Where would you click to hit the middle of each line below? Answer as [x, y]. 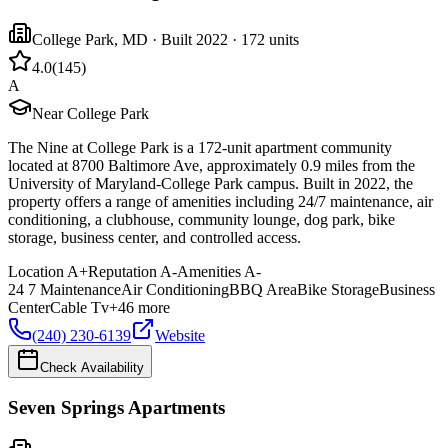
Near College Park [90, 113]
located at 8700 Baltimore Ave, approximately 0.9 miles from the [211, 165]
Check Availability [92, 367]
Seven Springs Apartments [116, 407]
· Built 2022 [188, 39]
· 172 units [263, 39]
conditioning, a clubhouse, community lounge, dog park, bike [201, 219]
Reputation [122, 271]
